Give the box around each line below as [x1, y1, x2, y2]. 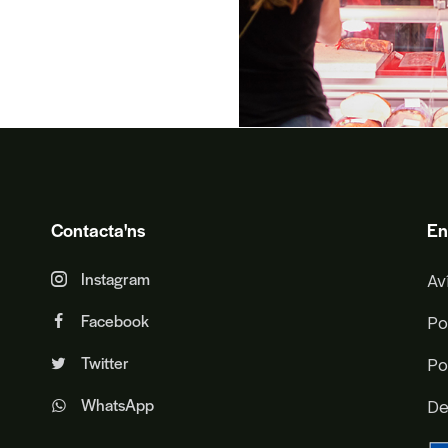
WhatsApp [80, 393, 154, 417]
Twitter [80, 351, 129, 375]
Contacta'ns [50, 217, 145, 243]
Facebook [80, 309, 149, 333]
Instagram [80, 267, 150, 291]
